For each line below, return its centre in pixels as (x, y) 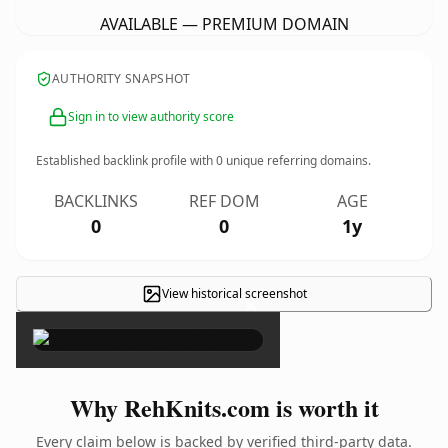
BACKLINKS (96, 201)
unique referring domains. (297, 160)
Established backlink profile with (126, 160)
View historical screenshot (234, 293)
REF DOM (224, 201)
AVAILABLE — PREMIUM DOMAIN (224, 24)
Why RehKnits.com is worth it (224, 407)
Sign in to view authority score (151, 116)
